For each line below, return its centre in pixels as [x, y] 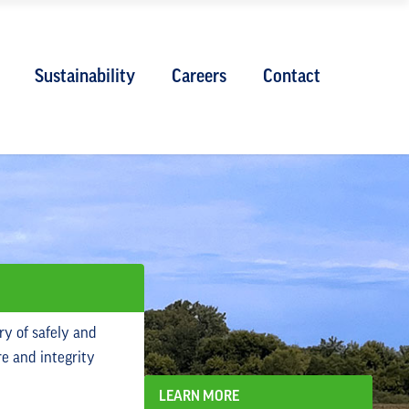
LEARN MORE [199, 397]
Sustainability [85, 77]
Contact [292, 77]
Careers [199, 77]
